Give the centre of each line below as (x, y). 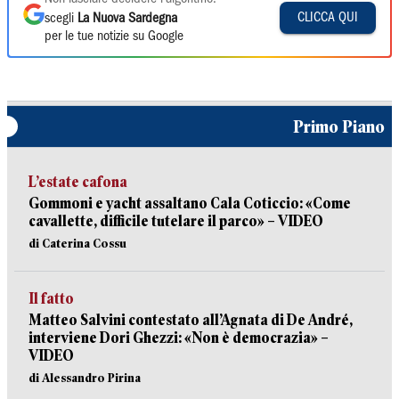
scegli (61, 19)
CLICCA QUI (328, 17)
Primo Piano (339, 126)
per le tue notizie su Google (114, 37)
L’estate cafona (78, 182)
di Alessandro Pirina (85, 378)
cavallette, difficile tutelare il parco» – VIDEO (176, 221)
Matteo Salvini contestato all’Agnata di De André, (191, 320)
